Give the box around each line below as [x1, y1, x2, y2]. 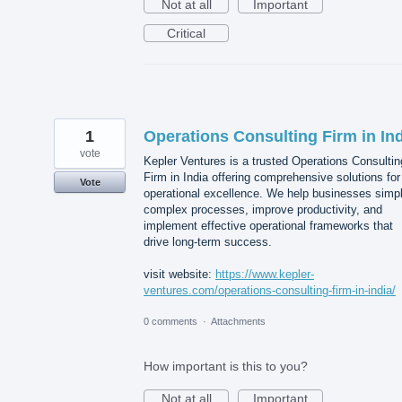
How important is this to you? [144, 359, 308, 374]
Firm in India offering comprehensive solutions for [144, 170, 400, 185]
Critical [167, 26, 205, 41]
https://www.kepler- [215, 267, 314, 282]
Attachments [211, 316, 266, 328]
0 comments [144, 316, 197, 328]
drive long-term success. [144, 235, 272, 249]
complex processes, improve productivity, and [144, 203, 382, 217]
